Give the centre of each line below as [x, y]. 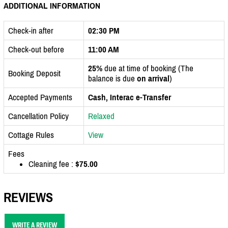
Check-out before [36, 49]
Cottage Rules [31, 135]
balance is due [112, 78]
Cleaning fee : [52, 164]
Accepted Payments [40, 97]
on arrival [153, 78]
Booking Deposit [34, 73]
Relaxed [101, 116]
